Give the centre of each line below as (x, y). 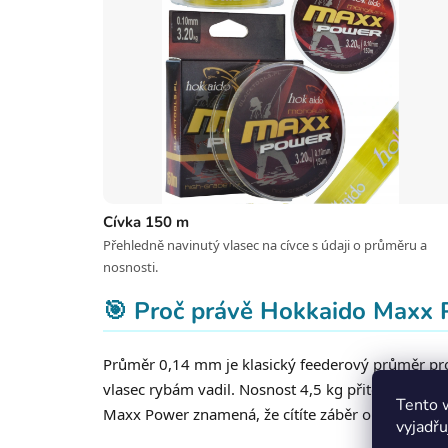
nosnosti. (130, 267)
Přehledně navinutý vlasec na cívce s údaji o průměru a (265, 245)
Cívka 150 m (146, 222)
